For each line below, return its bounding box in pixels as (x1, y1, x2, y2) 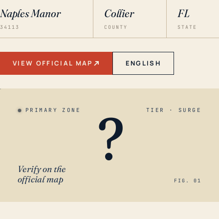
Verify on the (18, 163, 66, 175)
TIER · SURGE (146, 107, 201, 113)
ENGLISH (125, 59, 161, 67)
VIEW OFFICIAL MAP (13, 59, 93, 67)
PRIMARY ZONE (25, 107, 81, 113)
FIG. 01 (174, 177, 201, 184)
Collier (104, 6, 134, 20)
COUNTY (104, 24, 128, 30)
